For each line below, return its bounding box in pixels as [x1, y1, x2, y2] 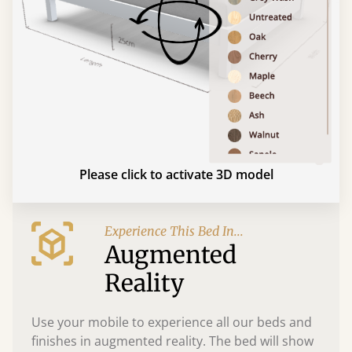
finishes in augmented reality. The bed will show [31, 332, 313, 350]
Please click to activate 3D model [79, 166, 273, 183]
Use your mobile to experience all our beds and [31, 313, 312, 331]
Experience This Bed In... [104, 223, 244, 239]
